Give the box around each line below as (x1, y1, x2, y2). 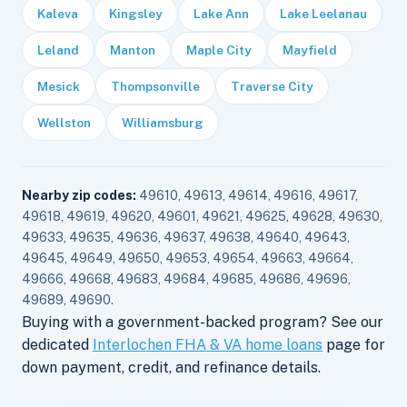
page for (323, 335, 385, 353)
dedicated (22, 335, 93, 353)
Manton (110, 42, 155, 57)
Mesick (37, 78, 80, 94)
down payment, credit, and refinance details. (22, 358, 321, 376)
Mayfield (283, 42, 337, 57)
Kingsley (109, 5, 163, 21)
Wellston (37, 114, 91, 130)
